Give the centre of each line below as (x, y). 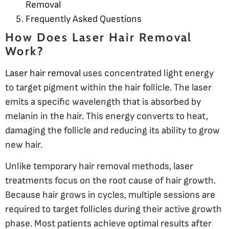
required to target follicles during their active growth (113, 210)
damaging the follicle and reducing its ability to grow (112, 130)
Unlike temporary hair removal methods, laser (99, 167)
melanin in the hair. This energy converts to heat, (107, 116)
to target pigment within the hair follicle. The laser (108, 87)
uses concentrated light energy (147, 73)
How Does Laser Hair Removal (99, 37)
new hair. (24, 145)
